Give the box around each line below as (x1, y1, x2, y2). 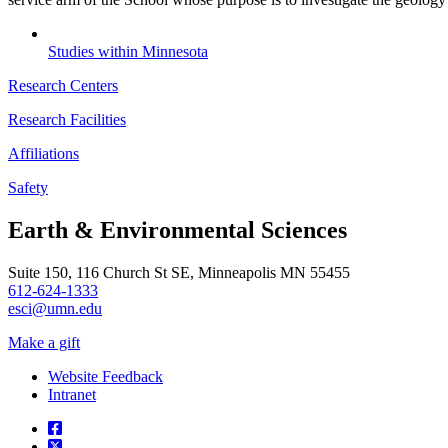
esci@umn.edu (8, 300, 102, 318)
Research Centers (8, 77, 118, 95)
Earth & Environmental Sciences (8, 217, 347, 244)
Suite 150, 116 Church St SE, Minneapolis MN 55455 (8, 264, 350, 282)
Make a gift (8, 334, 80, 352)
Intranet (48, 386, 96, 404)
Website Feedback (48, 368, 163, 386)
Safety (8, 179, 48, 197)
